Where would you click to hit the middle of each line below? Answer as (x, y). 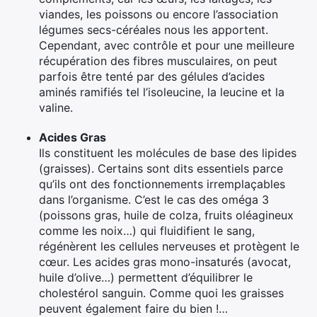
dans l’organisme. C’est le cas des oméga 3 (154, 199)
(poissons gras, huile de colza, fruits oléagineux (166, 215)
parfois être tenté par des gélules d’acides (152, 76)
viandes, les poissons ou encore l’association (158, 14)
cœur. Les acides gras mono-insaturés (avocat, (165, 261)
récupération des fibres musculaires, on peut (158, 60)
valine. (56, 107)
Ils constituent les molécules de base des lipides (168, 152)
